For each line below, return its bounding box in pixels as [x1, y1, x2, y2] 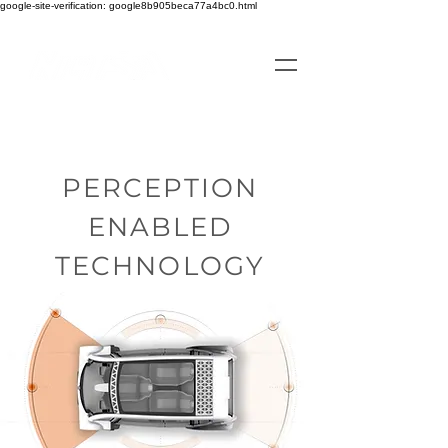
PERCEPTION [62, 172, 258, 204]
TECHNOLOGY [55, 250, 265, 282]
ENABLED [87, 211, 233, 243]
